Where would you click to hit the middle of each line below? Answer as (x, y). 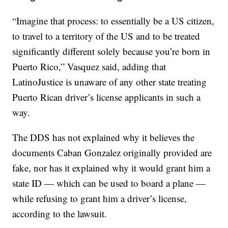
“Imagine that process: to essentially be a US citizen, (113, 21)
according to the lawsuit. (60, 213)
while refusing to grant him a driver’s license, (100, 198)
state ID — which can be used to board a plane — (109, 183)
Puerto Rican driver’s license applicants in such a (107, 97)
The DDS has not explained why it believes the (104, 137)
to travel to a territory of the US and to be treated (106, 36)
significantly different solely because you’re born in (111, 51)
